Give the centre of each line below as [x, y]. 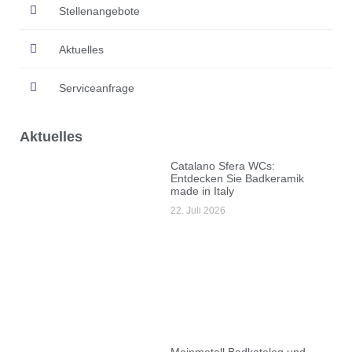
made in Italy [203, 191]
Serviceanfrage [96, 88]
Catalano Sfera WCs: [223, 166]
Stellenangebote [99, 11]
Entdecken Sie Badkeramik [238, 179]
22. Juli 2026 [198, 211]
